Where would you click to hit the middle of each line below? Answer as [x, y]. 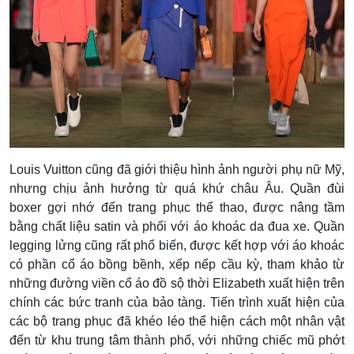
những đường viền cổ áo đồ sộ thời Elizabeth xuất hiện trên [177, 284]
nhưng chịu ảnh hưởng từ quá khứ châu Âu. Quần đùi [177, 189]
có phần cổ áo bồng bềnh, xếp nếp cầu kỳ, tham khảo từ [177, 265]
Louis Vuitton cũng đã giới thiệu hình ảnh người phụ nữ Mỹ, [177, 170]
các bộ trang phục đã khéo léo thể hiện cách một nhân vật [177, 322]
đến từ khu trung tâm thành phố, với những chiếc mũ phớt [177, 341]
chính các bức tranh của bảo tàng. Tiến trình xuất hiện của [177, 303]
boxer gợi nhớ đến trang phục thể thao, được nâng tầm [177, 208]
